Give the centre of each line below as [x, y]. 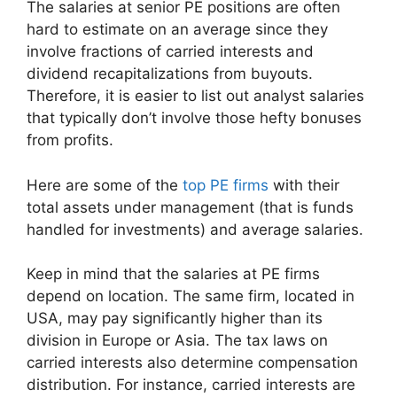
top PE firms [226, 185]
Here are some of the [105, 185]
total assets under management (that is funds [190, 207]
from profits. [70, 140]
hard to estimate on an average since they [177, 30]
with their [304, 185]
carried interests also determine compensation [192, 363]
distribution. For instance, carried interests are [191, 385]
